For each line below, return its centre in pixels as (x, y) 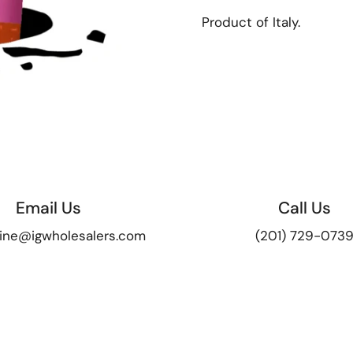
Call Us (305, 208)
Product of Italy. (251, 22)
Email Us (48, 208)
